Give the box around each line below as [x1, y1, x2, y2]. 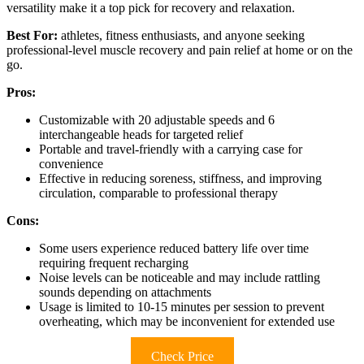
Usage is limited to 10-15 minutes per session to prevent [39, 299, 324, 314]
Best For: [6, 28, 58, 42]
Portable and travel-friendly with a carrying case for [39, 141, 302, 156]
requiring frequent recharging [39, 255, 188, 270]
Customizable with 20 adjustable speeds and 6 [39, 112, 275, 127]
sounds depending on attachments [39, 284, 211, 299]
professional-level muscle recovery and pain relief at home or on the [6, 42, 353, 57]
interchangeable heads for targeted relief [39, 127, 243, 141]
